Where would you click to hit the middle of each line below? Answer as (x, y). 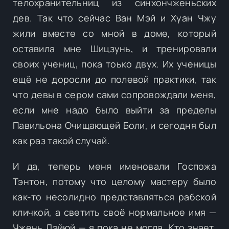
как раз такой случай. (61, 140)
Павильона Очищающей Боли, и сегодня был (114, 125)
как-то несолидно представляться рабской (114, 197)
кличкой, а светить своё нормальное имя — (114, 212)
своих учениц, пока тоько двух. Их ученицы (114, 64)
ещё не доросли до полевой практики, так (114, 79)
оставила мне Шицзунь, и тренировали (114, 48)
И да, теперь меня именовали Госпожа (114, 166)
